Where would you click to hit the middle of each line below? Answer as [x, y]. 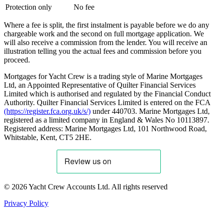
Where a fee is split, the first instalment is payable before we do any [107, 25]
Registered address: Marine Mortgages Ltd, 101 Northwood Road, [105, 129]
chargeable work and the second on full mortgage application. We [104, 34]
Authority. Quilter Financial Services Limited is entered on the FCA [107, 103]
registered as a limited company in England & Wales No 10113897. [107, 120]
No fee [84, 7]
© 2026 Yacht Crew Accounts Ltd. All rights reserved [86, 187]
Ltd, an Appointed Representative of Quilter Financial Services [100, 85]
